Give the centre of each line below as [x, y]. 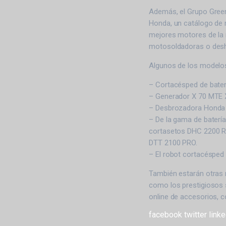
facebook [166, 214]
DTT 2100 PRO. [173, 143]
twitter [196, 214]
